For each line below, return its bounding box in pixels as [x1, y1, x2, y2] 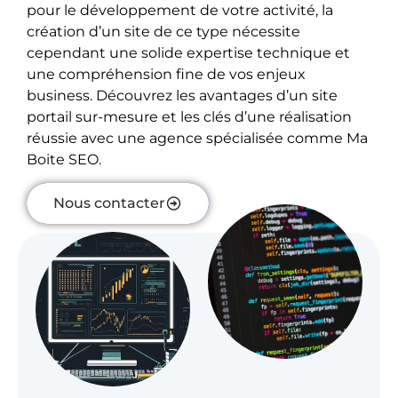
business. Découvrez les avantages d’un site [27, 87, 338, 104]
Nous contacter [53, 195, 165, 212]
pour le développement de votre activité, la [27, 2, 333, 19]
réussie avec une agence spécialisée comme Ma [27, 130, 368, 147]
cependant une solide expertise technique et [27, 44, 350, 61]
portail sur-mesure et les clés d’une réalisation [27, 108, 352, 125]
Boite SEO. [27, 151, 101, 168]
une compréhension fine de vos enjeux [27, 66, 306, 83]
